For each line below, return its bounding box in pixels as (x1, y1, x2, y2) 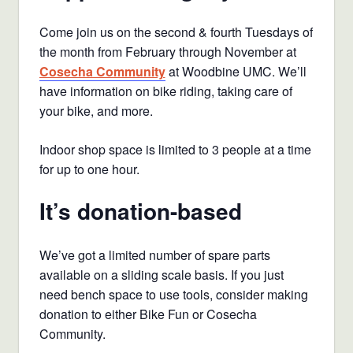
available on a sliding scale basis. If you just (39, 266, 284, 284)
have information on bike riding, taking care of (39, 82, 292, 101)
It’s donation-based (39, 195, 242, 228)
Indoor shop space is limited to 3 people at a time (39, 140, 311, 159)
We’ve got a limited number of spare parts (39, 246, 270, 265)
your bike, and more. (39, 102, 153, 121)
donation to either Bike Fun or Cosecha (39, 305, 257, 324)
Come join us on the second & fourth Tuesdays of (39, 23, 313, 42)
